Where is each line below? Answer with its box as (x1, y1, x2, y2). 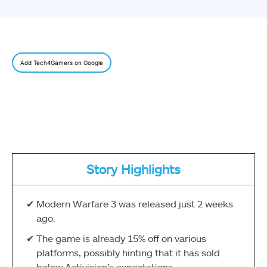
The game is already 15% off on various (36, 232, 206, 244)
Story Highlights (86, 162, 181, 177)
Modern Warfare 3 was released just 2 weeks (36, 197, 233, 209)
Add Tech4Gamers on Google (20, 59, 103, 67)
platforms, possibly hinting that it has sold (36, 246, 220, 258)
